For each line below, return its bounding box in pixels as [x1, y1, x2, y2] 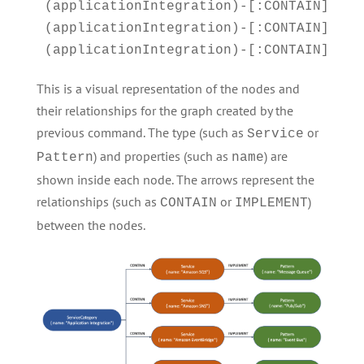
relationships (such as [36, 193, 160, 210]
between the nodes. [36, 217, 145, 234]
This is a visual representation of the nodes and [36, 80, 300, 97]
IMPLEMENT [234, 196, 308, 211]
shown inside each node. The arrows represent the [36, 171, 314, 188]
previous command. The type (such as [36, 124, 247, 141]
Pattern [36, 150, 93, 166]
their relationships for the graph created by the [36, 102, 293, 119]
